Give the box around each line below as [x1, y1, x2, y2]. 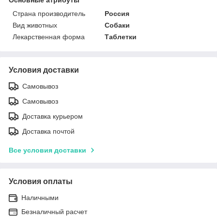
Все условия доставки [9, 146, 86, 154]
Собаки [105, 21, 130, 29]
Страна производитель [13, 9, 85, 17]
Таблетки [105, 32, 137, 41]
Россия [105, 9, 130, 17]
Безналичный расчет [21, 207, 87, 216]
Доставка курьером [22, 112, 83, 120]
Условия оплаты [9, 177, 73, 186]
